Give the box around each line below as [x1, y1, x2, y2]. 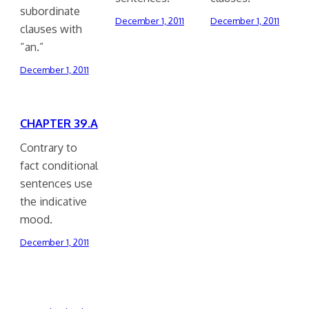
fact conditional [19, 158, 98, 173]
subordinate [19, 3, 80, 19]
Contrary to [19, 140, 77, 155]
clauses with [19, 21, 82, 37]
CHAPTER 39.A [19, 115, 98, 130]
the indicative [19, 194, 87, 209]
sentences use [19, 176, 92, 191]
